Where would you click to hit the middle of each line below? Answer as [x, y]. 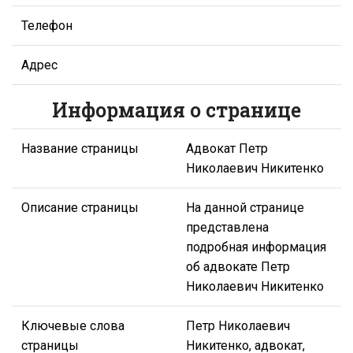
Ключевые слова [73, 325]
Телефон [47, 25]
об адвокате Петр [238, 266]
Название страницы [80, 148]
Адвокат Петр [227, 148]
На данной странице [245, 207]
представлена [227, 227]
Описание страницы [80, 207]
